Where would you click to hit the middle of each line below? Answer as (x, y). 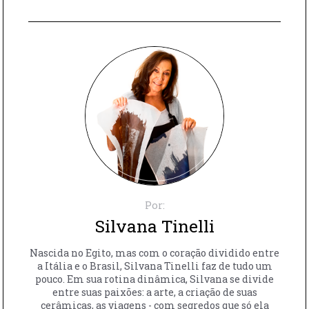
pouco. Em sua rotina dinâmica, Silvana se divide (154, 279)
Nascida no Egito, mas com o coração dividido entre (154, 252)
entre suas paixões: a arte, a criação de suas (154, 292)
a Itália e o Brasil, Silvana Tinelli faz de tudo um (154, 266)
